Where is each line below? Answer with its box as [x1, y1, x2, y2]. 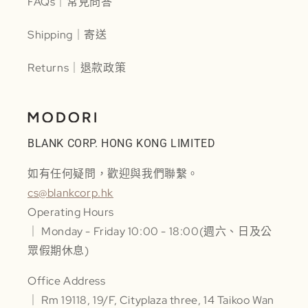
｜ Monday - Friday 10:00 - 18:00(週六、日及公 [27, 224, 272, 239]
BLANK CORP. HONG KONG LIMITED [27, 137, 216, 151]
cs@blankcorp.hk [27, 186, 113, 201]
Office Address [27, 274, 106, 289]
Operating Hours [27, 205, 114, 220]
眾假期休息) [27, 243, 89, 258]
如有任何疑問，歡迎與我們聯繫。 [27, 166, 199, 181]
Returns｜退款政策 [27, 60, 126, 75]
